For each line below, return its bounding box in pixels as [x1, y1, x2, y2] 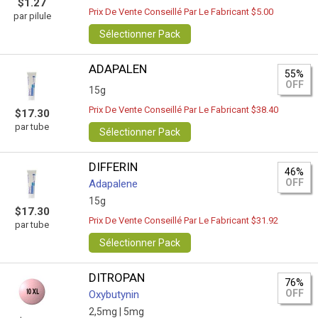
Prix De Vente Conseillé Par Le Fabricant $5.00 [89, 6, 274, 17]
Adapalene [89, 177, 138, 190]
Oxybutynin [89, 288, 140, 301]
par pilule [13, 11, 51, 21]
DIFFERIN [89, 160, 138, 174]
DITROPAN [89, 270, 146, 285]
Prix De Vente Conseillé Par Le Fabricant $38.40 [89, 104, 279, 115]
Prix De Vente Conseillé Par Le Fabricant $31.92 [89, 215, 279, 226]
